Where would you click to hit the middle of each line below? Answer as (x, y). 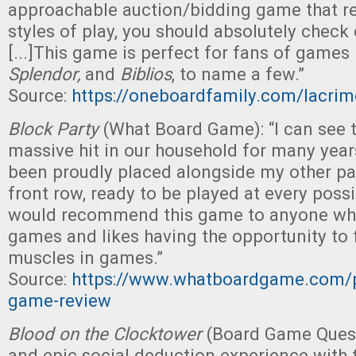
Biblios (143, 74)
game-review (60, 300)
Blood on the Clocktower (107, 334)
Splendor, (46, 74)
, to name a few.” (238, 74)
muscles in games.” (85, 257)
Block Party (56, 129)
